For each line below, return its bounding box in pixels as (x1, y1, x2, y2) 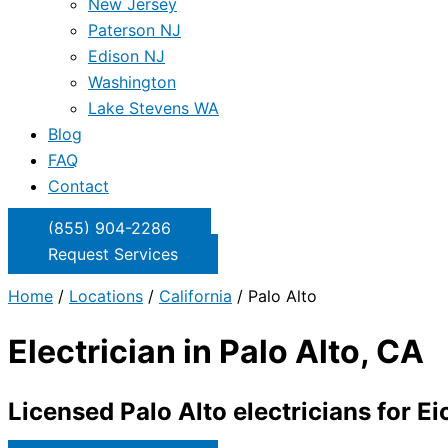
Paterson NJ (88, 20, 181, 40)
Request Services (48, 244, 178, 264)
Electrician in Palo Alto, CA (8, 332, 424, 372)
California (159, 286, 232, 306)
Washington (88, 72, 176, 92)
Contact (48, 176, 109, 196)
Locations (69, 286, 143, 306)
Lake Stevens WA (88, 98, 219, 118)
